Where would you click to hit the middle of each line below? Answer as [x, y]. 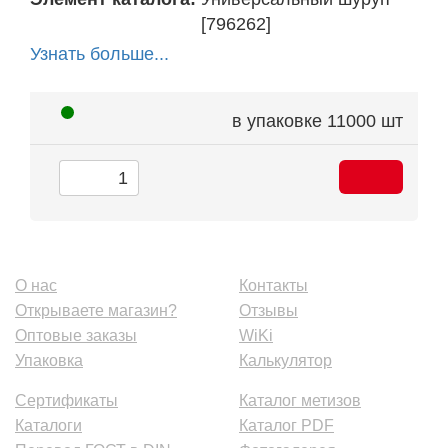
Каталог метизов [300, 400]
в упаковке [277, 121]
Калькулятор [285, 360]
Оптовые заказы [76, 335]
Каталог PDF [286, 425]
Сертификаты [66, 400]
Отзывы [268, 310]
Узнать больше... [99, 54]
